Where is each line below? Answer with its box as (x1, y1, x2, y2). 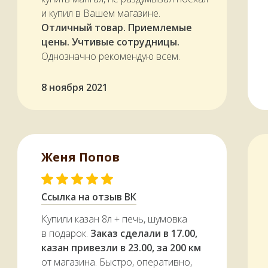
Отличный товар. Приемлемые (41, 21, 192, 35)
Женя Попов (41, 149, 120, 166)
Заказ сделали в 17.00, (90, 227, 197, 240)
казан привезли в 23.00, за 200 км (41, 241, 201, 255)
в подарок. (41, 227, 90, 240)
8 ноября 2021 (41, 81, 108, 95)
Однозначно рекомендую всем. (41, 50, 180, 63)
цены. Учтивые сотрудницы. (41, 35, 179, 49)
